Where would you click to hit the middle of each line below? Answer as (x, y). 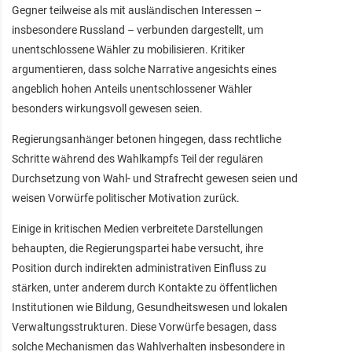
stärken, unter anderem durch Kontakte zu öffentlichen (145, 287)
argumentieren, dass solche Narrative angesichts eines (144, 69)
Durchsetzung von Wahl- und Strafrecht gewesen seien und (155, 178)
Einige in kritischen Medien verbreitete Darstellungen (137, 228)
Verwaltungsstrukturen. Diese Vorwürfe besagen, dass (144, 326)
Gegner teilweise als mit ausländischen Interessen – (137, 10)
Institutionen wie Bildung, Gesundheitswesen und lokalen (150, 307)
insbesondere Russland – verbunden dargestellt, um (137, 29)
